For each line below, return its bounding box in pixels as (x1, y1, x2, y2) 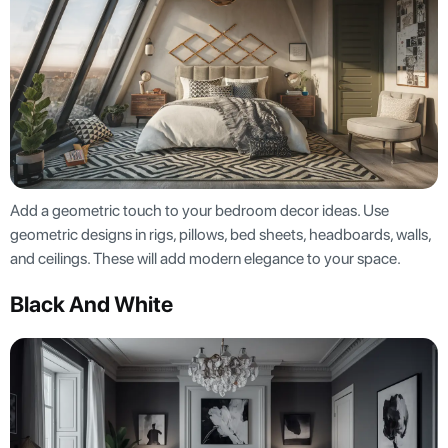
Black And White (10, 291, 173, 318)
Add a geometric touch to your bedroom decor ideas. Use (10, 201, 389, 221)
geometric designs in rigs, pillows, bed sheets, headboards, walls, (10, 225, 431, 245)
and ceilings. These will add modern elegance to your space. (10, 249, 404, 269)
